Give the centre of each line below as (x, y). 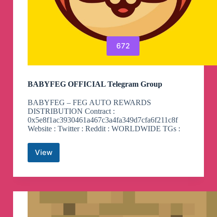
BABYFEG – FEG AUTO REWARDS (89, 102)
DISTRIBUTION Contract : (71, 111)
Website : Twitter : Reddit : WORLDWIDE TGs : (104, 128)
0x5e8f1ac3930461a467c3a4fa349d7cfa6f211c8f (102, 120)
